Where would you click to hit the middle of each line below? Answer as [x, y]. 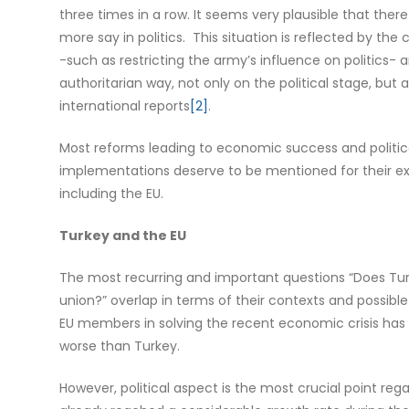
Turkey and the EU [122, 236]
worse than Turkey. [119, 346]
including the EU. [111, 194]
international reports [124, 106]
